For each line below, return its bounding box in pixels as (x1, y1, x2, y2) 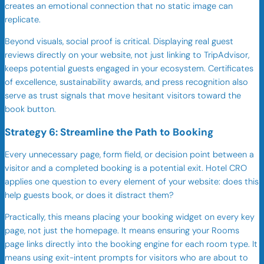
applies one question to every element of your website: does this (5, 176, 259, 187)
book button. (5, 104, 56, 115)
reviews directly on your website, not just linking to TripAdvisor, (5, 49, 249, 61)
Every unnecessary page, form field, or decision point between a (5, 148, 254, 160)
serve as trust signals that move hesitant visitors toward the (5, 90, 241, 102)
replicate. (5, 14, 41, 25)
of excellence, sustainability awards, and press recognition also (5, 77, 248, 88)
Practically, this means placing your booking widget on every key (5, 212, 255, 223)
